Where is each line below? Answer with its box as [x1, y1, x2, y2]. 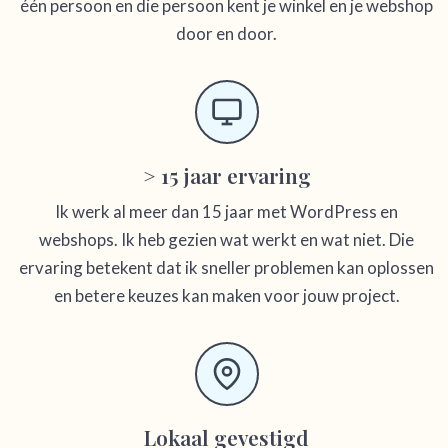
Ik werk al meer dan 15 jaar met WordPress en [55, 201, 398, 223]
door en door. [176, 23, 277, 45]
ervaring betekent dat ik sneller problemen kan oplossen [19, 257, 434, 279]
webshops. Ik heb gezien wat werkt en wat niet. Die [39, 229, 414, 251]
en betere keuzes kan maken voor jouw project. [53, 285, 400, 307]
